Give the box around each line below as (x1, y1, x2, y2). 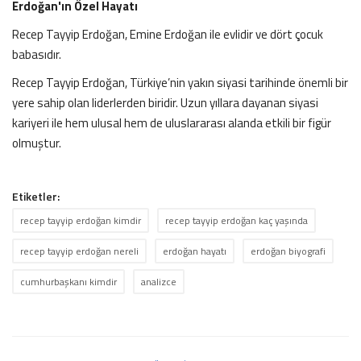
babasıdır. (12, 44, 61, 64)
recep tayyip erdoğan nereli (20, 243, 139, 259)
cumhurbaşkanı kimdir (20, 273, 117, 289)
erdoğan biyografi (251, 243, 326, 259)
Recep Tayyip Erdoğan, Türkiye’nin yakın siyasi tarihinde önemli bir (12, 73, 348, 92)
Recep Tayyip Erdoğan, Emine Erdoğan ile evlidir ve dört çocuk (12, 24, 323, 44)
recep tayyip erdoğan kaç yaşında (165, 212, 308, 228)
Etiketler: (12, 187, 60, 205)
